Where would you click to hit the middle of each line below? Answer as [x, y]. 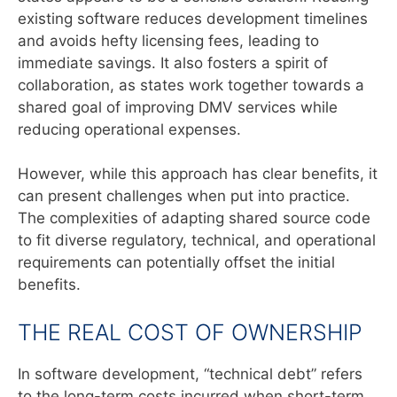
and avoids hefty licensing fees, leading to [168, 40]
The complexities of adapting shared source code [194, 218]
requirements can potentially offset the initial [176, 263]
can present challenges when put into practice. [184, 196]
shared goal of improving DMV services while [178, 107]
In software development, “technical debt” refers [190, 374]
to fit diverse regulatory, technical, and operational [197, 241]
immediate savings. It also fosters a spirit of [173, 62]
